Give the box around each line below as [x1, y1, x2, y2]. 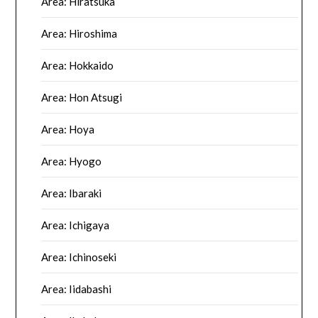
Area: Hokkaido [41, 59, 114, 72]
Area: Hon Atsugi [41, 91, 123, 104]
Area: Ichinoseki [41, 251, 117, 264]
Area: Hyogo [41, 155, 102, 168]
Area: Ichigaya [41, 219, 110, 232]
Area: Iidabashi [41, 283, 112, 296]
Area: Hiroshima [41, 27, 118, 40]
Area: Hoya [41, 123, 95, 136]
